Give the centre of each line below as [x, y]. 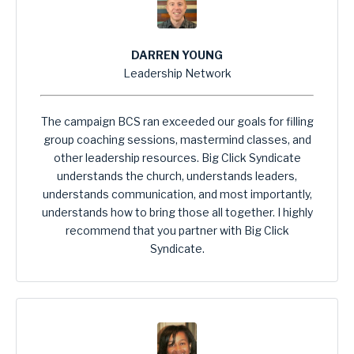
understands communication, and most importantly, [177, 194]
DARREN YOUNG [177, 55]
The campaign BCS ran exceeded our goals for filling [177, 122]
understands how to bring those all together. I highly [177, 213]
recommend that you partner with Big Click [177, 231]
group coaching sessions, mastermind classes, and [177, 140]
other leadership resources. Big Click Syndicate [177, 158]
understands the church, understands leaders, [177, 176]
